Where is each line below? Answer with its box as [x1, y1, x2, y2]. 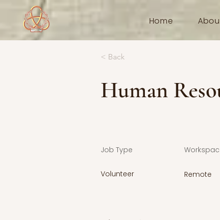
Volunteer [101, 169, 134, 179]
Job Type [101, 145, 133, 155]
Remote [184, 169, 212, 179]
